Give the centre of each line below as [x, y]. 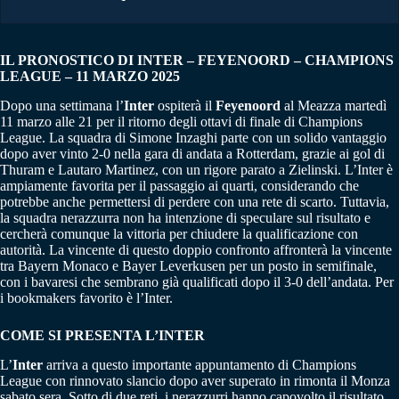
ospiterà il [185, 106]
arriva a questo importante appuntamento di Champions [199, 364]
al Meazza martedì [334, 106]
